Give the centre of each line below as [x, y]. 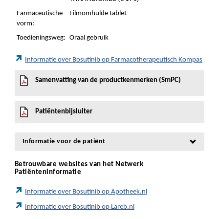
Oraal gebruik [89, 38]
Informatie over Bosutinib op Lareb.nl [80, 207]
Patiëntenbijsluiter [64, 112]
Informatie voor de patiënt [64, 142]
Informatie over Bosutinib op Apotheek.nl [86, 192]
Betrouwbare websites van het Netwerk [79, 164]
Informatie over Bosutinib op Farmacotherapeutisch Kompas [114, 60]
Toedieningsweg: [41, 38]
